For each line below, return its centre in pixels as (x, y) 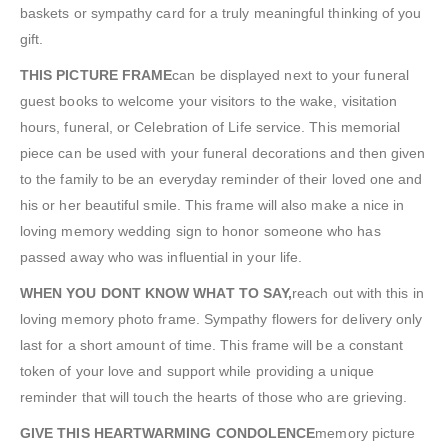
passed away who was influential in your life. (161, 257)
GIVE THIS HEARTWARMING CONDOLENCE (168, 433)
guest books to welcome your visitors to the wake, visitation (209, 101)
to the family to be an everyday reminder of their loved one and (221, 179)
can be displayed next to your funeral (290, 75)
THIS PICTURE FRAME (96, 75)
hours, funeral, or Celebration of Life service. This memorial (210, 127)
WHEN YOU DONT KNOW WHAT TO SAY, (156, 293)
